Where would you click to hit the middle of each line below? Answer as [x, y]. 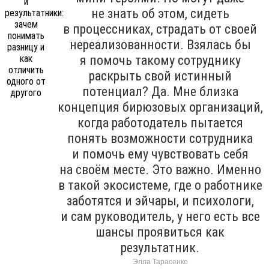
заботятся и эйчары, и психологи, [160, 201]
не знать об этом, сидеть [160, 13]
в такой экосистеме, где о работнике [160, 185]
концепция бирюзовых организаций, [160, 107]
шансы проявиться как [160, 232]
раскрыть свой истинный [160, 76]
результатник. [160, 247]
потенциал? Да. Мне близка [160, 91]
